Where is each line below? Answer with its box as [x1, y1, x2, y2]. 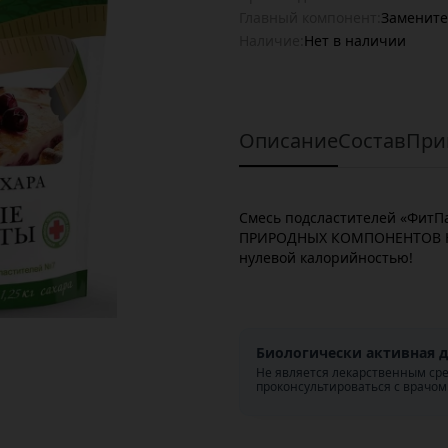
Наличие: [239, 31, 304, 50]
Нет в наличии [304, 31, 406, 50]
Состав [338, 127, 406, 154]
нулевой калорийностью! [239, 248, 413, 267]
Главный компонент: [239, 8, 381, 27]
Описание [239, 127, 338, 154]
